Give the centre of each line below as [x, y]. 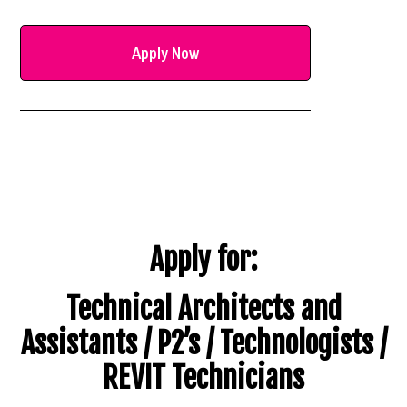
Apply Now [166, 53]
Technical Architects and [203, 309]
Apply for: [203, 260]
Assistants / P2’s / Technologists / [203, 344]
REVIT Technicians [203, 378]
